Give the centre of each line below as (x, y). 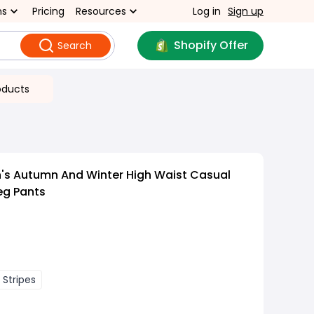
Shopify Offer (211, 45)
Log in (207, 11)
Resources (101, 11)
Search (74, 46)
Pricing (48, 11)
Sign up (246, 11)
